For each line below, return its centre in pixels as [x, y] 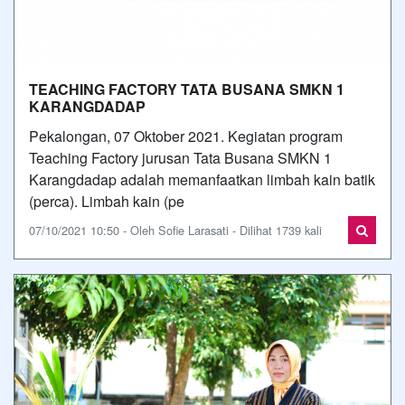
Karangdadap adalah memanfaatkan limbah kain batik [202, 179]
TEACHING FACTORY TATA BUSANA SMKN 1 [187, 89]
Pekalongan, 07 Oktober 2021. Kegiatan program [186, 136]
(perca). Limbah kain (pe [107, 201]
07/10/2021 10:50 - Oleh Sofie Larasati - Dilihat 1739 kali [175, 230]
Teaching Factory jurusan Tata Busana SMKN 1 [180, 158]
